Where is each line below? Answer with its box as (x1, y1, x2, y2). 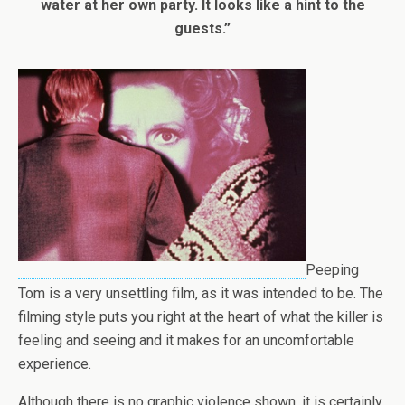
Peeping (306, 260, 359, 278)
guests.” (174, 20, 231, 38)
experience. (18, 354, 91, 372)
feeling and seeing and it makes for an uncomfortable (18, 331, 354, 349)
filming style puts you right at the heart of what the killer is (18, 307, 383, 325)
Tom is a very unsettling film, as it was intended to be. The (18, 284, 383, 302)
